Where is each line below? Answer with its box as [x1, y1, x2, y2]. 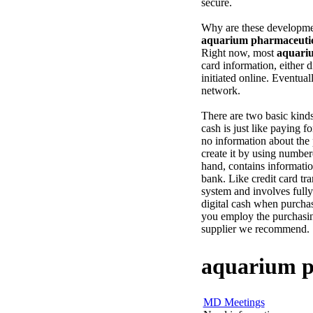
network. [201, 85, 240, 96]
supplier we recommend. [201, 223, 310, 235]
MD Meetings [203, 296, 265, 309]
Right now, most [201, 47, 277, 59]
